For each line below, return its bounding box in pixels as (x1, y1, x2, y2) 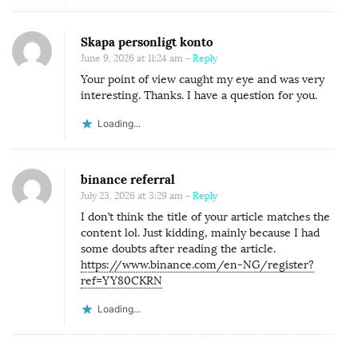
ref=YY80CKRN (81, 273, 162, 288)
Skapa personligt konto (81, 34, 213, 50)
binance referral (81, 171, 175, 187)
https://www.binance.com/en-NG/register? (81, 257, 314, 272)
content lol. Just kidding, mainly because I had (81, 225, 320, 240)
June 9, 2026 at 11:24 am (81, 52, 183, 64)
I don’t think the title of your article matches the (81, 209, 330, 224)
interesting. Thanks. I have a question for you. (81, 88, 317, 102)
